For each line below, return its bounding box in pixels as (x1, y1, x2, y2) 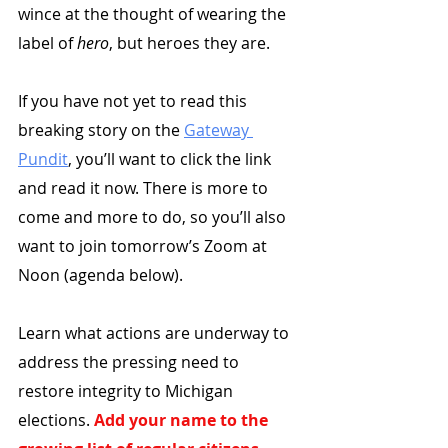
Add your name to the (94, 409, 272, 432)
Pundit (18, 148, 68, 171)
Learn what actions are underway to (18, 322, 293, 345)
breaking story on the (18, 119, 184, 142)
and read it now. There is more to (18, 177, 272, 200)
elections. (18, 409, 94, 432)
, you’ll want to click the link (68, 148, 275, 171)
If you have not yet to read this (18, 90, 251, 113)
